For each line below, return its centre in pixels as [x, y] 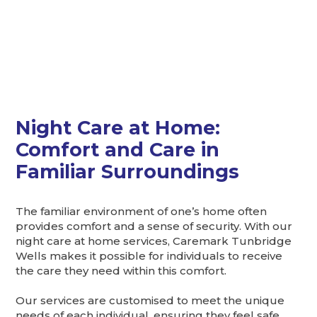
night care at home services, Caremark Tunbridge [154, 241]
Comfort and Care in [118, 149]
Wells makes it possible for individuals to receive [149, 255]
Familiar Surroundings [128, 171]
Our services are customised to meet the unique [150, 300]
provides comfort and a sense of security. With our [154, 226]
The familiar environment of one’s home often [142, 211]
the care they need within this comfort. [121, 270]
